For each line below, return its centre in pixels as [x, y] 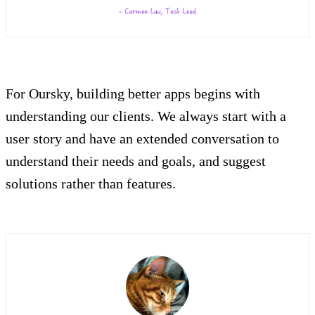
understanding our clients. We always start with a [146, 116]
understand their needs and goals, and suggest [136, 161]
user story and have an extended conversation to [142, 138]
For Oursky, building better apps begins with [133, 93]
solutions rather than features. [91, 183]
